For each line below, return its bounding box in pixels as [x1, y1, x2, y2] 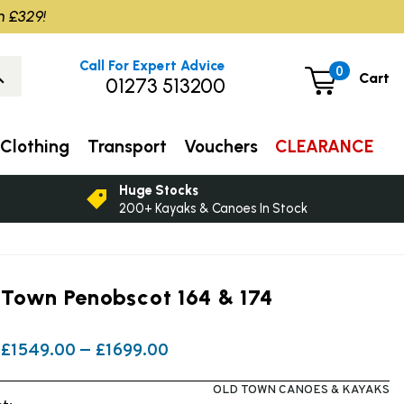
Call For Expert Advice [79, 57, 226, 74]
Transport [87, 135, 167, 157]
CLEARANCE [275, 135, 374, 157]
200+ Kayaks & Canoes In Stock [119, 199, 308, 216]
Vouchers [183, 135, 258, 157]
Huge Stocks [119, 181, 199, 198]
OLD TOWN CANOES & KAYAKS [212, 381, 390, 398]
